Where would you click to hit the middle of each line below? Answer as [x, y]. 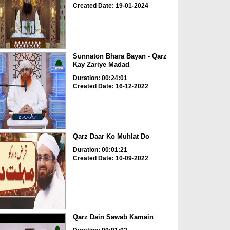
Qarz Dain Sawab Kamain [113, 217]
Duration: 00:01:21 [100, 150]
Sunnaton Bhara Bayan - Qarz [120, 56]
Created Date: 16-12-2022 [110, 86]
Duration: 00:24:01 [100, 78]
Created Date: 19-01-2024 [110, 6]
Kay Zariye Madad [101, 64]
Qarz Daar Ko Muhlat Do [111, 137]
